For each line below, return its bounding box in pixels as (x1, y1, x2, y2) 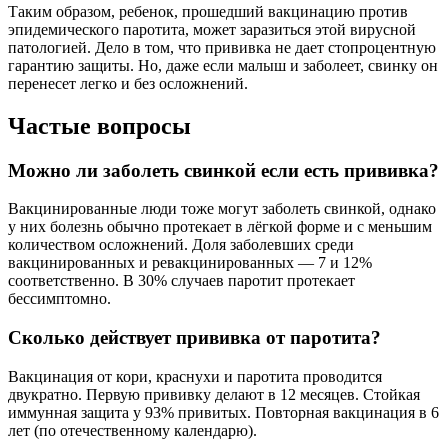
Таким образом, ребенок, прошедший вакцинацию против (8, 2, 408, 20)
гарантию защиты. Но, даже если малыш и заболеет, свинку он (8, 56, 438, 74)
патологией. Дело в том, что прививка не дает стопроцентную (8, 38, 436, 56)
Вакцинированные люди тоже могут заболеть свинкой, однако (8, 200, 436, 218)
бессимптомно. (8, 290, 111, 308)
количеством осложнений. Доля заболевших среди (8, 236, 354, 254)
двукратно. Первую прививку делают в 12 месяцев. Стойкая (8, 385, 420, 403)
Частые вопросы (8, 112, 191, 139)
